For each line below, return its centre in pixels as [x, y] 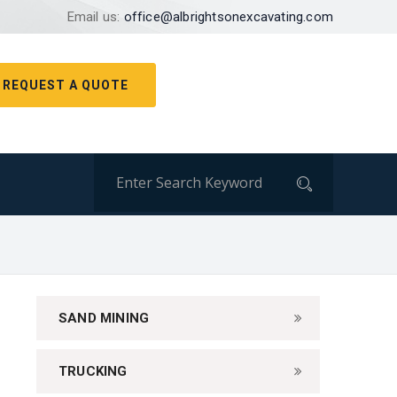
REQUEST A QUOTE [66, 85]
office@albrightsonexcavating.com [228, 17]
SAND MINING [104, 319]
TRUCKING [93, 372]
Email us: [95, 17]
